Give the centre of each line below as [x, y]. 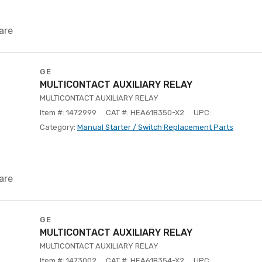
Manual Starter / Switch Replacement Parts [155, 127]
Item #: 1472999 [68, 113]
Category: [58, 127]
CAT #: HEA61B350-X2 [145, 113]
